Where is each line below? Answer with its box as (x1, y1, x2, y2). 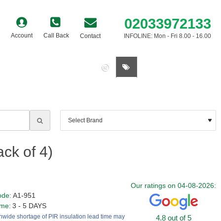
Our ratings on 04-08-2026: (131, 182, 216, 189)
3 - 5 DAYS (12, 202, 46, 210)
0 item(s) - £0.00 (159, 64, 203, 71)
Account (11, 32, 33, 39)
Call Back (43, 32, 69, 39)
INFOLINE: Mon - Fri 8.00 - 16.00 (124, 32, 211, 39)
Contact (80, 32, 101, 39)
